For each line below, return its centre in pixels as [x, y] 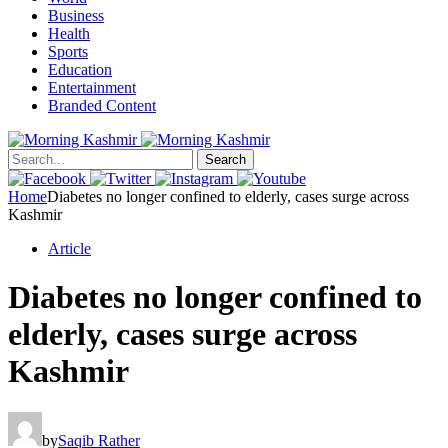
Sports [68, 51]
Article [69, 248]
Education [80, 69]
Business [76, 15]
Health [69, 33]
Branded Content [102, 105]
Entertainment [92, 87]
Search [225, 159]
